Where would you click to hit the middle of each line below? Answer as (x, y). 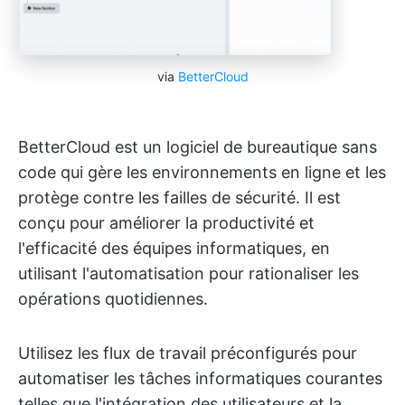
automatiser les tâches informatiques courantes (200, 378)
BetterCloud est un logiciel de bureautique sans (198, 146)
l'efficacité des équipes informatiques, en (174, 248)
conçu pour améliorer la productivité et (166, 222)
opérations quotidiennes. (113, 298)
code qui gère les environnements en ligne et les (202, 172)
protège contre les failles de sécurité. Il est (179, 197)
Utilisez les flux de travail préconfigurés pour (188, 353)
